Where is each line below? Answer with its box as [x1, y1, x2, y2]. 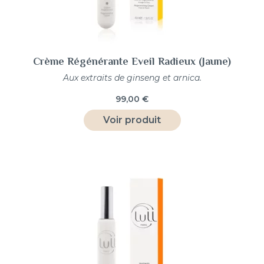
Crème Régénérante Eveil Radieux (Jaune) [33, 55, 231, 67]
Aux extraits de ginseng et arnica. [62, 72, 202, 83]
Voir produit [103, 114, 161, 126]
